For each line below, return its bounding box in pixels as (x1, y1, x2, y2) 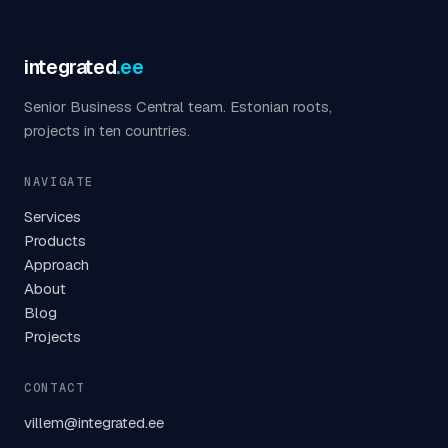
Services (24, 207, 81, 226)
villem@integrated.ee (24, 413, 164, 432)
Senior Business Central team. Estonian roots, (24, 97, 332, 116)
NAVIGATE (24, 174, 94, 190)
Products (24, 231, 86, 250)
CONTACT (24, 380, 85, 396)
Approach (24, 255, 89, 274)
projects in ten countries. (24, 121, 190, 140)
